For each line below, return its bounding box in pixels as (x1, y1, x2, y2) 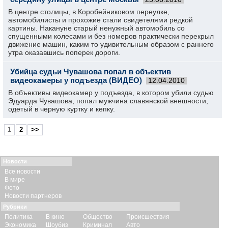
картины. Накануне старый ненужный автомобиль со (8, 24, 185, 32)
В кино (46, 213, 65, 220)
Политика (5, 213, 33, 220)
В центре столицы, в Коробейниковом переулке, (8, 8, 169, 16)
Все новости (5, 168, 40, 175)
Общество (83, 213, 112, 220)
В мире (5, 176, 25, 183)
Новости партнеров (5, 192, 62, 199)
